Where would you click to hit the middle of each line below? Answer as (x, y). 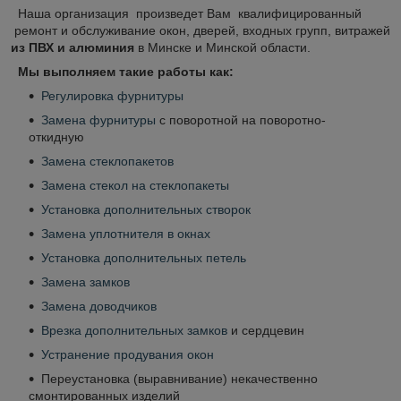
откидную (56, 137)
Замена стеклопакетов (107, 161)
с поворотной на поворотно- (241, 119)
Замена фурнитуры (98, 119)
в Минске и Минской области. (224, 47)
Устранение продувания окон (128, 354)
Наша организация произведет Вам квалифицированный (186, 13)
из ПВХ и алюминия (74, 47)
